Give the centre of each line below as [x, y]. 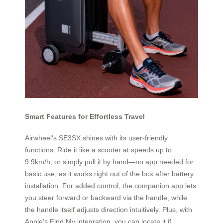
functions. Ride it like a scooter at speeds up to [98, 150]
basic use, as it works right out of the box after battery [109, 173]
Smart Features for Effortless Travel [85, 117]
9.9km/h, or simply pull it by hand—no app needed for [109, 162]
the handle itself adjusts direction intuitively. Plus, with [109, 209]
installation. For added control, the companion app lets [111, 185]
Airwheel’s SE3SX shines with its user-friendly [96, 138]
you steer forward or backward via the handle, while [106, 197]
